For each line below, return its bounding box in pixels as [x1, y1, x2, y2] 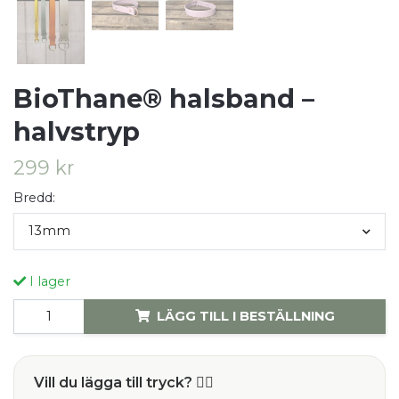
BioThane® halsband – [13, 83, 314, 115]
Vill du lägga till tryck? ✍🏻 [34, 373, 214, 391]
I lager [26, 273, 70, 289]
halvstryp [13, 116, 140, 148]
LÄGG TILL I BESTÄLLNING [156, 307, 335, 324]
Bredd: [13, 190, 55, 207]
